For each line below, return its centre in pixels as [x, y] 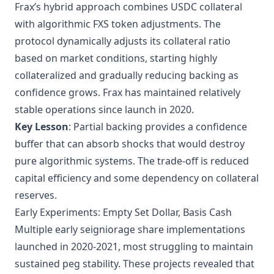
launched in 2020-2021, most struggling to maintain [134, 246]
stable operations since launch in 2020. [104, 109]
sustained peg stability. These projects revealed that [135, 264]
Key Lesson [42, 127]
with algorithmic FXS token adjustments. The [118, 24]
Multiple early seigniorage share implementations [130, 229]
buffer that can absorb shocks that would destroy [130, 144]
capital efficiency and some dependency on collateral [137, 178]
